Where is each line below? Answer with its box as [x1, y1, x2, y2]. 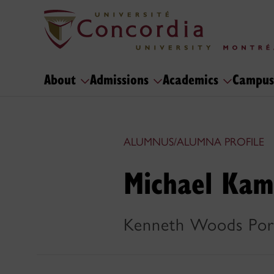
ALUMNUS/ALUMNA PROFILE [124, 135, 264, 149]
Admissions [90, 69, 153, 88]
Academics [163, 69, 223, 88]
